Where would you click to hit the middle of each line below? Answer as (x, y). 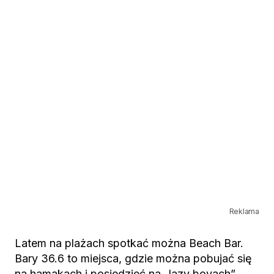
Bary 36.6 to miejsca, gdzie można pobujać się (133, 258)
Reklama (244, 211)
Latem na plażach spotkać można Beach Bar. (129, 243)
